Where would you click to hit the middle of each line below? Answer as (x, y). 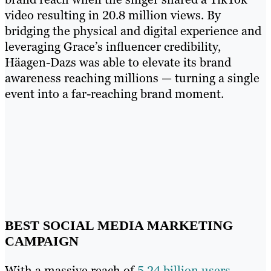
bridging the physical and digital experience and (133, 31)
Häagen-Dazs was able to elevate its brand (118, 62)
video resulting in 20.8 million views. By (113, 15)
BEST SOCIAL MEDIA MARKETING (119, 225)
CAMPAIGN (42, 241)
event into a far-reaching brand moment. (114, 93)
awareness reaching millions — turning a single (132, 78)
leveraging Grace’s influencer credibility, (113, 46)
